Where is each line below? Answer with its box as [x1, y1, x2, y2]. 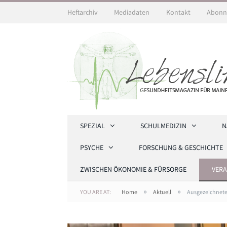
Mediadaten [114, 8, 150, 17]
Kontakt [166, 8, 191, 17]
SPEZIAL [80, 121, 105, 130]
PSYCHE [80, 143, 103, 152]
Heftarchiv [67, 8, 98, 17]
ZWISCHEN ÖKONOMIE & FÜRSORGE [80, 165, 186, 174]
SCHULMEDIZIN [140, 121, 186, 130]
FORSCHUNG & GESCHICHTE [139, 143, 223, 152]
